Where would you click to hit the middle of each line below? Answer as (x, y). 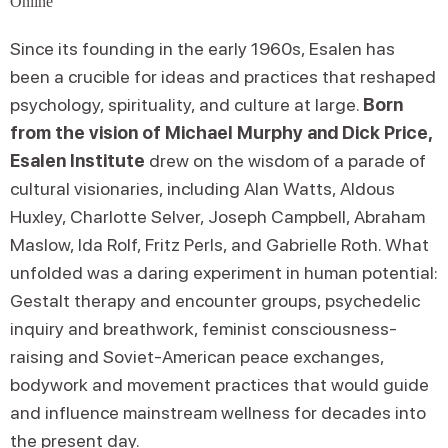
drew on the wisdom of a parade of (285, 160)
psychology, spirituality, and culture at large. (186, 104)
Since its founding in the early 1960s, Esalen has (202, 48)
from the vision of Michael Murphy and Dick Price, (221, 132)
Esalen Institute (77, 160)
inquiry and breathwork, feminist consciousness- (203, 328)
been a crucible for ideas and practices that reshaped (223, 76)
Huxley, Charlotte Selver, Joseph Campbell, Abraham (217, 216)
